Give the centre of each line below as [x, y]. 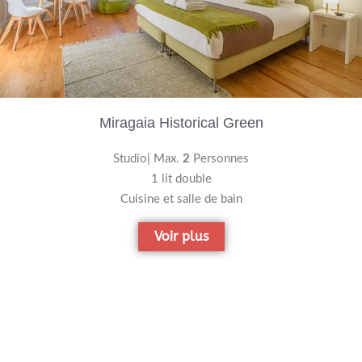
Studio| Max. [148, 158]
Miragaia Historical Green [181, 122]
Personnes [219, 158]
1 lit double [181, 179]
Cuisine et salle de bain [181, 199]
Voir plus [181, 237]
